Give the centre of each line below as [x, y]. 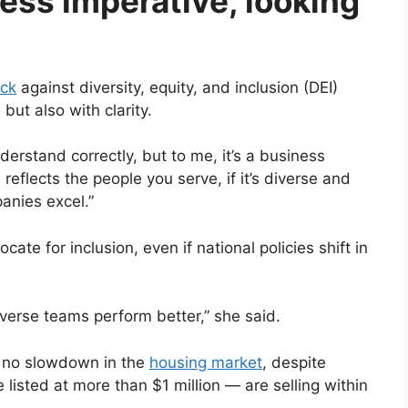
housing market [206, 362]
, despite [294, 362]
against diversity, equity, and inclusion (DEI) [177, 87]
